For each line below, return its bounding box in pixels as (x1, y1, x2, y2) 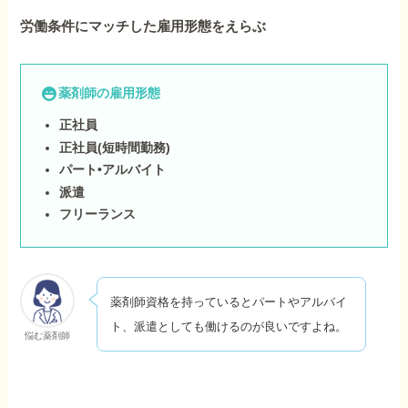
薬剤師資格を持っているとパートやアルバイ (109, 295, 347, 309)
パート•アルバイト (59, 162, 167, 178)
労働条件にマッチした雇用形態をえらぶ (20, 18, 267, 35)
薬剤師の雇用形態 (57, 86, 160, 101)
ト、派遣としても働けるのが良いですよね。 (109, 320, 347, 333)
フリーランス (59, 207, 137, 222)
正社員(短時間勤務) (59, 139, 171, 155)
